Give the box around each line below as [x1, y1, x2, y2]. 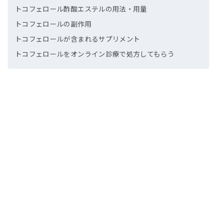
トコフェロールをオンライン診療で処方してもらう [15, 49, 175, 59]
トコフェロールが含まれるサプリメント [15, 34, 140, 44]
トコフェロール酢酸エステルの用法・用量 [15, 4, 147, 14]
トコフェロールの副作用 [15, 19, 92, 29]
